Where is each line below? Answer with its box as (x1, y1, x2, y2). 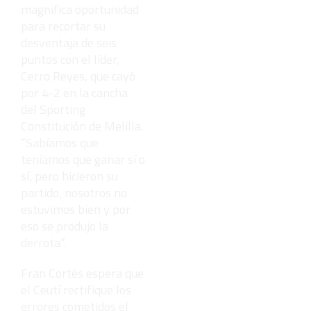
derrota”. (21, 233, 65, 252)
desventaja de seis (21, 33, 117, 52)
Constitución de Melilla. (21, 116, 143, 135)
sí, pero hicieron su (21, 166, 118, 185)
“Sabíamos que (21, 133, 99, 152)
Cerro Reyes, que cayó (21, 66, 135, 85)
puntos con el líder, (21, 49, 119, 69)
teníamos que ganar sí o (21, 149, 145, 169)
